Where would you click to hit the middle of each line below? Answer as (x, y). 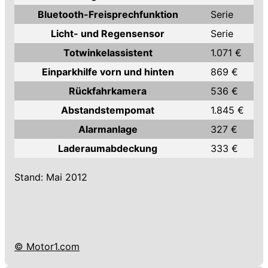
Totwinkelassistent (108, 53)
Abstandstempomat (108, 110)
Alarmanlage (108, 129)
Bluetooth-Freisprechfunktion (108, 14)
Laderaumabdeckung (108, 148)
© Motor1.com (47, 246)
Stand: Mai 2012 (51, 177)
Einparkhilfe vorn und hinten (108, 72)
